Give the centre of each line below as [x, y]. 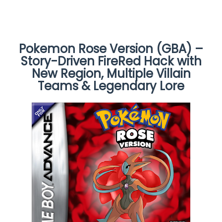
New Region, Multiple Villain [111, 73]
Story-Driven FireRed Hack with [111, 61]
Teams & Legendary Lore [111, 86]
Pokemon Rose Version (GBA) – [111, 49]
